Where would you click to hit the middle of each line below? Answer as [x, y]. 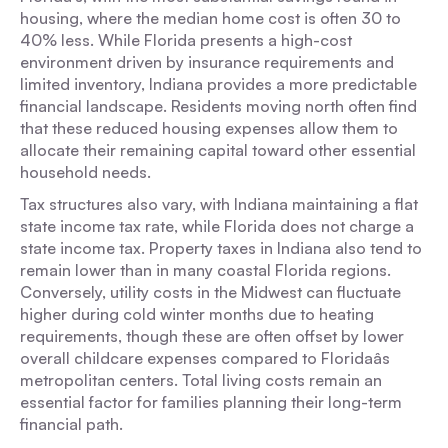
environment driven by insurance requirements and [207, 62]
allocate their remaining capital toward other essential [218, 150]
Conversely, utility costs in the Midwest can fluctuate [210, 292]
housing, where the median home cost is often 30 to [210, 18]
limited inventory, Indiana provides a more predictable [218, 84]
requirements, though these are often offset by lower [212, 336]
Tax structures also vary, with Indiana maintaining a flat [219, 204]
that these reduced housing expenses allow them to [209, 128]
